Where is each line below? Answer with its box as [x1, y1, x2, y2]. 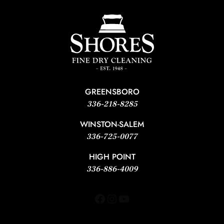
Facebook [93, 189, 145, 207]
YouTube [117, 189, 163, 207]
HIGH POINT [88, 151, 135, 163]
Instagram [105, 189, 158, 207]
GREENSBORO [84, 86, 139, 98]
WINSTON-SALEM [80, 118, 144, 130]
